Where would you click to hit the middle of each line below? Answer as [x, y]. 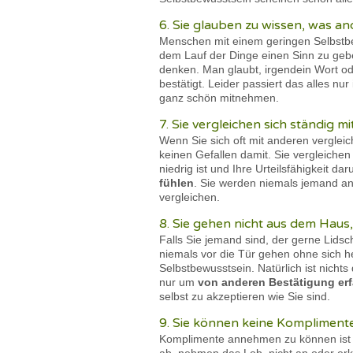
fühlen [176, 183]
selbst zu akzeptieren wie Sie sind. [245, 296]
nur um [178, 282]
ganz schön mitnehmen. [221, 98]
